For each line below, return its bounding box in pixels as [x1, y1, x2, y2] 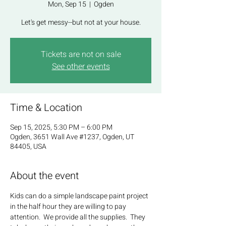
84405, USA [10, 141, 46, 152]
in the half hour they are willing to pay [10, 201, 128, 212]
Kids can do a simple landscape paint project [10, 191, 150, 202]
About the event [10, 168, 79, 184]
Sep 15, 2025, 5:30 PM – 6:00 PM [10, 122, 112, 133]
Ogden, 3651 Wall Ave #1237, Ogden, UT [10, 132, 134, 143]
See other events [51, 61, 110, 73]
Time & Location [10, 100, 82, 116]
